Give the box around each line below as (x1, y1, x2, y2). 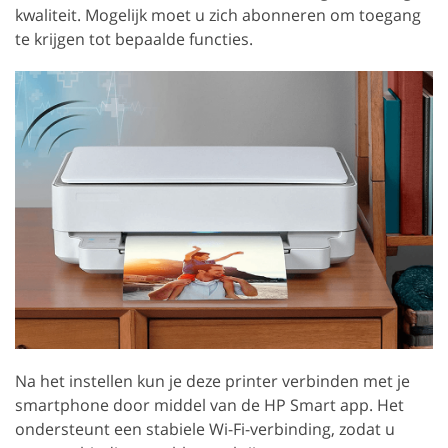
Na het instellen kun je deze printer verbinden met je (15, 370, 410, 393)
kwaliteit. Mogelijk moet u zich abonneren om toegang (15, 3, 421, 26)
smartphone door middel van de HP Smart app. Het (15, 394, 404, 417)
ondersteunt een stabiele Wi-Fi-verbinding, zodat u (15, 418, 395, 441)
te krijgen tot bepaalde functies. (15, 27, 253, 50)
